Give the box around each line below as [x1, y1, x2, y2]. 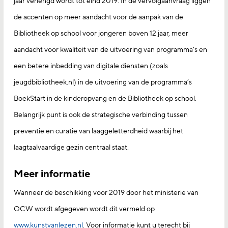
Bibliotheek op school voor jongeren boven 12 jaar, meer [14, 28, 188, 38]
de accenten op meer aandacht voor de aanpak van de [14, 12, 183, 22]
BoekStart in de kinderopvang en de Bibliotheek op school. [14, 94, 196, 103]
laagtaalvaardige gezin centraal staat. [14, 142, 129, 152]
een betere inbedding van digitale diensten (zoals [14, 61, 168, 71]
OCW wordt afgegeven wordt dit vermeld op [14, 204, 155, 214]
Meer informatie [14, 167, 90, 181]
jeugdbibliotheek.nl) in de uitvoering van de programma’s [14, 77, 192, 87]
